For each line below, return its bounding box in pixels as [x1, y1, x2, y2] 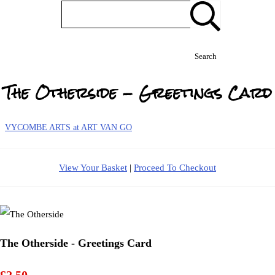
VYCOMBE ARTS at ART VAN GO [5, 123, 132, 133]
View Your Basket [59, 163, 127, 173]
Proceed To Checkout [134, 163, 216, 173]
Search [194, 51, 217, 61]
